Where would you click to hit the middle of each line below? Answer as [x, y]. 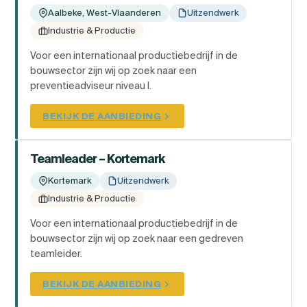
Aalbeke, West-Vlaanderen [105, 13]
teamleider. [56, 254]
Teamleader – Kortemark [97, 159]
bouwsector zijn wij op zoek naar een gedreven [137, 239]
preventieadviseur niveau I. [91, 86]
